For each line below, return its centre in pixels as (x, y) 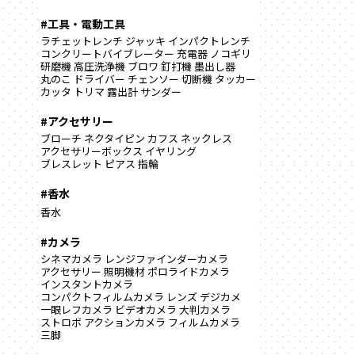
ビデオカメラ (146, 309)
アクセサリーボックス (92, 151)
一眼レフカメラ (76, 309)
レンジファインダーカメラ (166, 259)
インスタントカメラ (87, 284)
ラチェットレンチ (82, 41)
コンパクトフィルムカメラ (102, 297)
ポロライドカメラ (189, 271)
